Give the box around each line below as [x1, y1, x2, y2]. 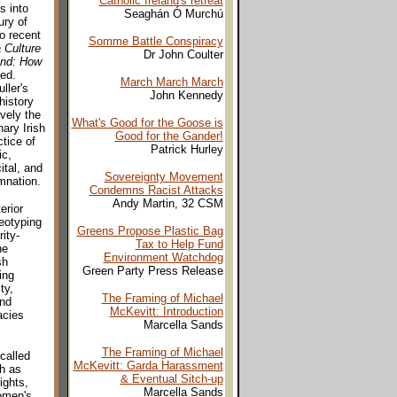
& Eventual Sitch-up [120, 372, 223, 385]
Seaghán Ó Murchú [123, 7, 223, 20]
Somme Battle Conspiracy [88, 35, 223, 48]
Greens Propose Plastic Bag [76, 224, 223, 237]
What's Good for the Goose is [71, 116, 223, 129]
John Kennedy [149, 89, 223, 102]
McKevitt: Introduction [109, 305, 223, 318]
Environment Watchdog [103, 251, 223, 264]
